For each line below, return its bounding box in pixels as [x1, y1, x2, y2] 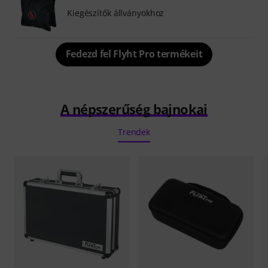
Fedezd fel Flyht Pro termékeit [65, 47, 203, 60]
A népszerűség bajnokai [60, 99, 208, 118]
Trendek [118, 126, 150, 138]
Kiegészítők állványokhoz [67, 7, 165, 19]
